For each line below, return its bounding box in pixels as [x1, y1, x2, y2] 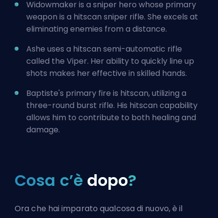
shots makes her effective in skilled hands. [26, 68, 187, 79]
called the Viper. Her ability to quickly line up [26, 55, 194, 67]
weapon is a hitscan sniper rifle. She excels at [26, 11, 198, 22]
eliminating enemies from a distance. [26, 23, 167, 35]
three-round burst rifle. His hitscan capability [26, 100, 198, 111]
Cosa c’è [15, 169, 87, 191]
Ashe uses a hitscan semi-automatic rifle [26, 43, 182, 54]
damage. [26, 124, 60, 135]
